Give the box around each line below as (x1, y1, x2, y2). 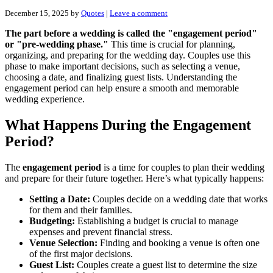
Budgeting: (29, 215, 75, 226)
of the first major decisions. (29, 248, 133, 259)
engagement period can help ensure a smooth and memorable (5, 82, 239, 93)
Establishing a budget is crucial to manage (75, 215, 238, 226)
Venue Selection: (29, 237, 97, 248)
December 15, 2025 (5, 8, 69, 18)
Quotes (81, 8, 104, 18)
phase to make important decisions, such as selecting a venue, (5, 60, 240, 71)
